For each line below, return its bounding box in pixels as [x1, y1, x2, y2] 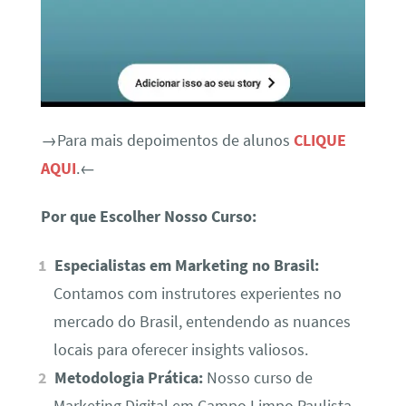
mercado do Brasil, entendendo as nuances [53, 311, 351, 332]
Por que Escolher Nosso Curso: [40, 207, 256, 227]
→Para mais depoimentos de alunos [40, 130, 294, 150]
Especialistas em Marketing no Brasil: [54, 255, 320, 275]
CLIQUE [293, 130, 346, 150]
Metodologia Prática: [54, 367, 204, 388]
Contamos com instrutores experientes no [53, 283, 342, 304]
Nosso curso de [203, 367, 314, 388]
